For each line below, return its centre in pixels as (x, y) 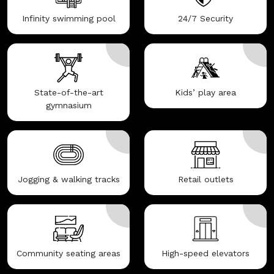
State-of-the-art (68, 93)
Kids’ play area (206, 93)
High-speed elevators (206, 254)
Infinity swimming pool (68, 19)
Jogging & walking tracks (68, 180)
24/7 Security (206, 19)
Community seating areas (68, 254)
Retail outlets (206, 180)
